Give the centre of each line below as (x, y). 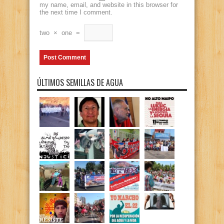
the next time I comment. (76, 12)
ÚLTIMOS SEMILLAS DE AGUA (80, 82)
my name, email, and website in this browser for (109, 5)
